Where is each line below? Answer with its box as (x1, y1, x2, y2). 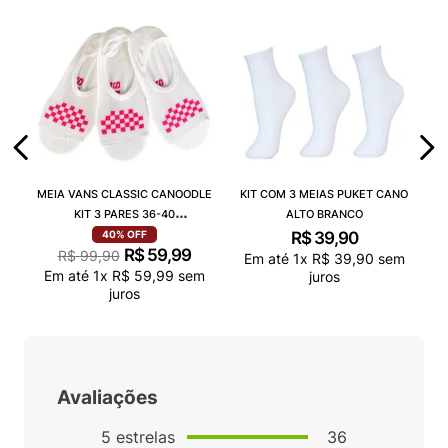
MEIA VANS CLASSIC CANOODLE (36, 186, 212, 201)
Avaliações (57, 386, 158, 410)
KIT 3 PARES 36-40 (73, 206, 175, 221)
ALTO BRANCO (285, 206, 363, 221)
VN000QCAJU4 (83, 226, 165, 241)
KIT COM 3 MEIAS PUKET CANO (240, 186, 408, 201)
